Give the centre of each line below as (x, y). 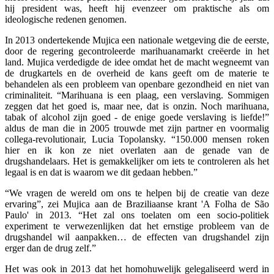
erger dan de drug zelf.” (50, 248)
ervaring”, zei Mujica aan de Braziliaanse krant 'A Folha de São (137, 204)
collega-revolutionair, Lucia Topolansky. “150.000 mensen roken (137, 139)
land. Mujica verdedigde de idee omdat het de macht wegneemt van (137, 62)
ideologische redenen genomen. (66, 19)
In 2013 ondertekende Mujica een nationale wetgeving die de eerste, (137, 40)
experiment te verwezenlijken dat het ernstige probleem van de (137, 226)
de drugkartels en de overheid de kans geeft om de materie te (137, 73)
